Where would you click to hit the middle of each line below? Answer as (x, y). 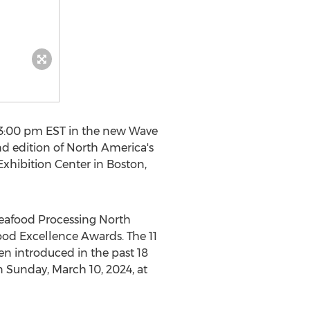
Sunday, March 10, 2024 (69, 270)
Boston (125, 164)
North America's (110, 148)
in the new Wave (111, 131)
